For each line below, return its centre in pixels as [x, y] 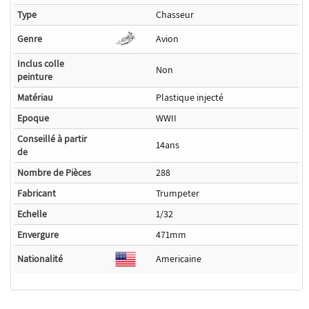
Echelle [32, 214]
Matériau [36, 98]
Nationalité [40, 259]
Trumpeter [178, 193]
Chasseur [175, 15]
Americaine [179, 259]
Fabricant [37, 193]
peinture [35, 77]
